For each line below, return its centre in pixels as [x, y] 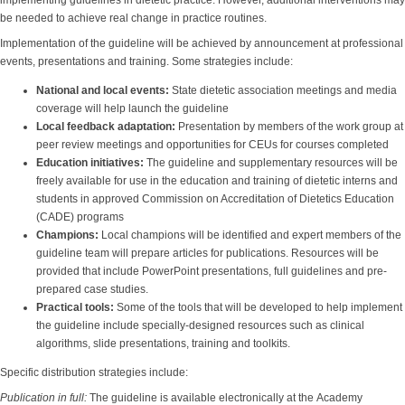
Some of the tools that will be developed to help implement [258, 307]
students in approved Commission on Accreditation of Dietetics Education [215, 199]
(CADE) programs [80, 217]
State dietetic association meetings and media [283, 90]
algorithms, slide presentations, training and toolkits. [163, 344]
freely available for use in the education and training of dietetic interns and [217, 181]
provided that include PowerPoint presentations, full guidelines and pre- [212, 271]
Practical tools [73, 307]
